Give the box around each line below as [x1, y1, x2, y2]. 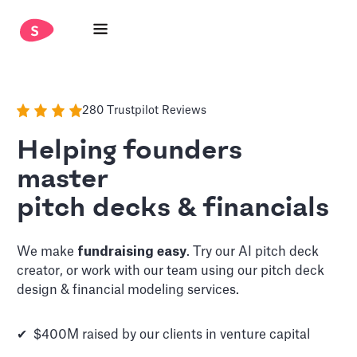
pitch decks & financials [17, 194, 330, 223]
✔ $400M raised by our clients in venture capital [17, 328, 311, 341]
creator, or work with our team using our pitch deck [17, 265, 325, 277]
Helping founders [17, 137, 243, 166]
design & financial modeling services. [17, 284, 240, 296]
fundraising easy [77, 245, 187, 258]
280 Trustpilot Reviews [82, 105, 207, 116]
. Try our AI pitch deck [186, 245, 320, 258]
